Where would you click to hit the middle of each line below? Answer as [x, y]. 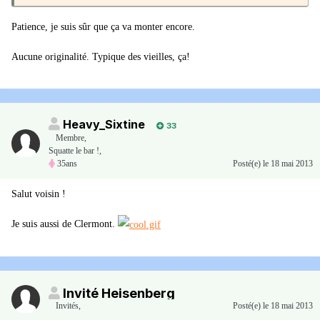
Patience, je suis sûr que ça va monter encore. [103, 26]
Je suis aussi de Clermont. [65, 224]
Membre [70, 138]
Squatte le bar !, [75, 151]
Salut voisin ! [39, 194]
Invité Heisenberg [119, 294]
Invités [67, 306]
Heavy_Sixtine [104, 125]
